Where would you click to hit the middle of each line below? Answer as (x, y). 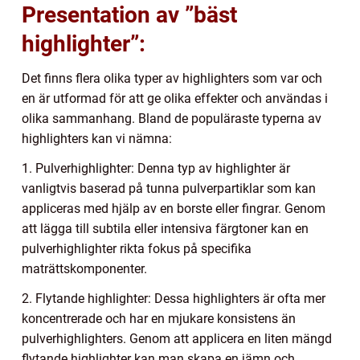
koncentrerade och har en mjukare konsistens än (159, 318)
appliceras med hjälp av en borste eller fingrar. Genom (174, 208)
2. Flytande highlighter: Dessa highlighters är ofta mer (174, 298)
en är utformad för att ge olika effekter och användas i (175, 98)
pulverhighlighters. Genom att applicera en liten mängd (177, 338)
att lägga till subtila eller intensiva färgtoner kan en (165, 228)
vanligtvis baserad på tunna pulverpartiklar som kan (169, 188)
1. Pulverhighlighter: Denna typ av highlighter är (156, 168)
